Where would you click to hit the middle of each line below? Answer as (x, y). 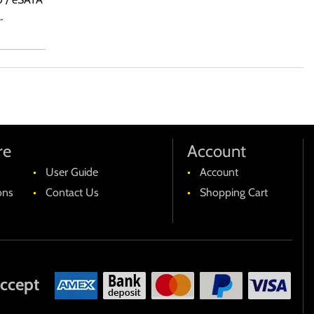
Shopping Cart (233, 192)
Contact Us (72, 192)
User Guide (71, 172)
